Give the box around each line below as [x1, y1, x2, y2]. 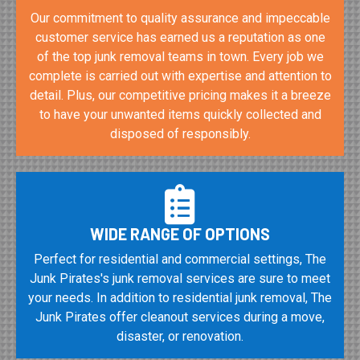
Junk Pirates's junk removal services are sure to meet [30, 270, 330, 286]
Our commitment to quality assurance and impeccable [30, 10, 330, 26]
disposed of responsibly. [109, 125, 251, 141]
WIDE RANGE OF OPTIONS [90, 223, 270, 243]
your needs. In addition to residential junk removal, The [28, 289, 332, 305]
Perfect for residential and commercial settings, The [34, 251, 326, 267]
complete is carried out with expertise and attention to [28, 67, 332, 84]
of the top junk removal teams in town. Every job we [36, 48, 324, 64]
